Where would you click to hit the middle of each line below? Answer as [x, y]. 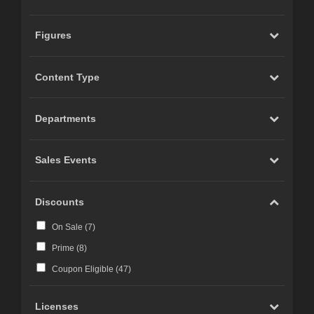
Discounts [60, 202]
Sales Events [66, 160]
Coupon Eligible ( [85, 269]
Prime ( [65, 248]
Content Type [68, 77]
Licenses [57, 307]
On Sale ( [69, 227]
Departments [66, 118]
